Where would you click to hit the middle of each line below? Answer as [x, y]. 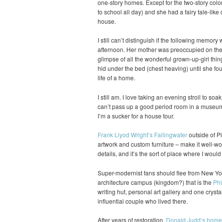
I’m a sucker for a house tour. [136, 115]
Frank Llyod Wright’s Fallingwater [142, 135]
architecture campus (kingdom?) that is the [155, 182]
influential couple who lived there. [143, 201]
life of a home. [116, 78]
